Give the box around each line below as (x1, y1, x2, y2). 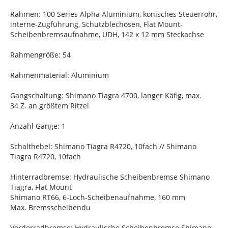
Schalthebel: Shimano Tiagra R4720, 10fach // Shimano (10, 141, 196, 151)
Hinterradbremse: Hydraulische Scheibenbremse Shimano (10, 172, 210, 182)
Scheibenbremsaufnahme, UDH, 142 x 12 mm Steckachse (10, 30, 204, 39)
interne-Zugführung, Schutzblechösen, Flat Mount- (10, 19, 183, 29)
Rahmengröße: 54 (10, 50, 71, 60)
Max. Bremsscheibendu (10, 203, 91, 212)
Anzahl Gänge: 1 (10, 121, 66, 131)
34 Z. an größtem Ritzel (10, 101, 89, 110)
